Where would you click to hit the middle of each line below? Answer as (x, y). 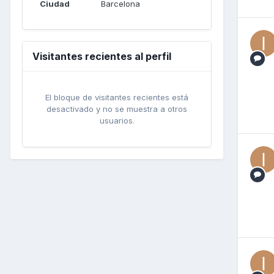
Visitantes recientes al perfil (102, 56)
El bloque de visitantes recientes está (117, 97)
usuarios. (117, 120)
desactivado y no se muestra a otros (117, 109)
